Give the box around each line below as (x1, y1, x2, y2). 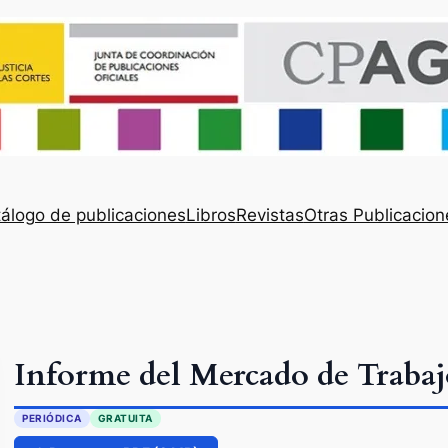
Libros (185, 204, 236, 225)
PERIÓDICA (22, 411, 82, 425)
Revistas (235, 204, 304, 225)
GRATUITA (97, 411, 153, 425)
